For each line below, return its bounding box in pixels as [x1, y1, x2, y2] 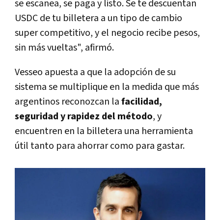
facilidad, [121, 95, 162, 109]
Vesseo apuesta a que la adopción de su [15, 66, 176, 79]
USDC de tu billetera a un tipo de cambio [15, 12, 182, 25]
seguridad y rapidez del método [15, 110, 153, 123]
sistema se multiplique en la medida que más [15, 81, 199, 94]
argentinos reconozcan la [15, 95, 121, 109]
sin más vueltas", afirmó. [15, 41, 114, 55]
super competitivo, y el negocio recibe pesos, [15, 27, 200, 40]
